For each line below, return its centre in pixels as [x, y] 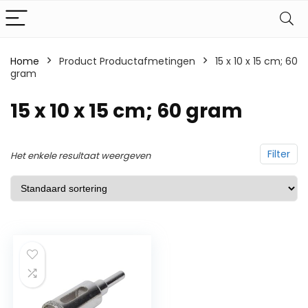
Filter [279, 154]
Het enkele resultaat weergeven [80, 156]
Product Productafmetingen [127, 61]
